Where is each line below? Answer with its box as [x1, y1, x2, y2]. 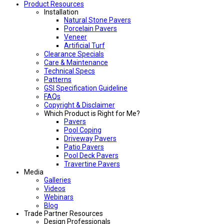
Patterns [44, 75, 71, 84]
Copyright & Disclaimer [44, 101, 115, 109]
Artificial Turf [64, 41, 105, 50]
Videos [44, 184, 65, 193]
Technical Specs [44, 67, 95, 75]
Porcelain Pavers [64, 24, 117, 33]
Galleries [44, 176, 71, 184]
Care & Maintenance [44, 58, 108, 67]
